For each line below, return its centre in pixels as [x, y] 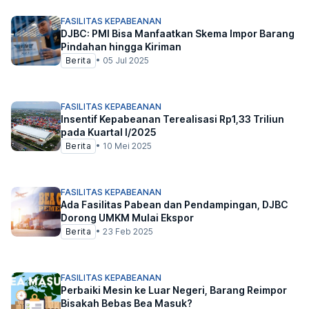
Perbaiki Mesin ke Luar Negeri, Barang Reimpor [174, 290]
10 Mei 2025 [127, 146]
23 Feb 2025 [128, 232]
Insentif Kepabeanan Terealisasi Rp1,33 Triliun [172, 119]
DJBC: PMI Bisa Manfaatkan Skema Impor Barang [178, 34]
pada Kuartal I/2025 [109, 132]
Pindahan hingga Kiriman [121, 47]
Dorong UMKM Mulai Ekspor [127, 218]
